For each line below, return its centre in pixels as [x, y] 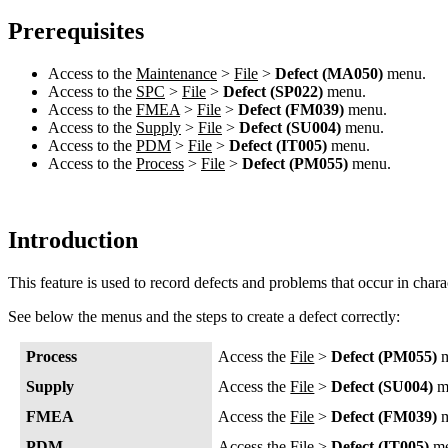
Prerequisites [76, 31]
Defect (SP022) [273, 92]
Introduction [73, 240]
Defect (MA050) [329, 74]
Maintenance [176, 74]
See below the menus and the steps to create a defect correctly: [204, 316]
